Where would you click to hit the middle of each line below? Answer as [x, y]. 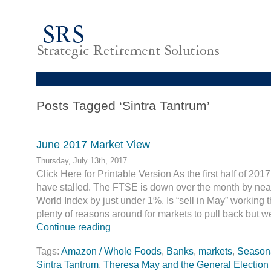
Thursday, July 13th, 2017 [82, 161]
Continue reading [73, 227]
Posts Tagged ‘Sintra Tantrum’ [123, 106]
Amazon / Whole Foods [111, 251]
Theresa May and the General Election [186, 265]
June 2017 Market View [93, 144]
